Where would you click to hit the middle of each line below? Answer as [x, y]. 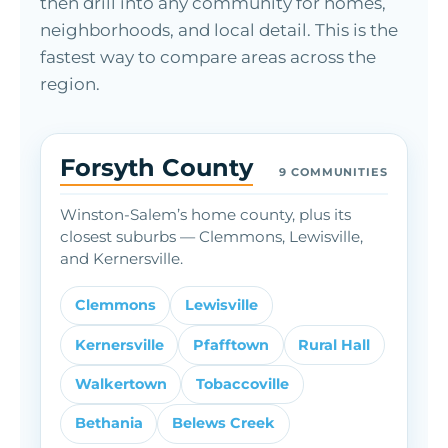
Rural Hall [334, 344]
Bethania [108, 423]
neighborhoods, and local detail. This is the [219, 29]
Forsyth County [157, 168]
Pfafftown [230, 344]
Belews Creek [223, 423]
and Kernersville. [122, 259]
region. [70, 83]
